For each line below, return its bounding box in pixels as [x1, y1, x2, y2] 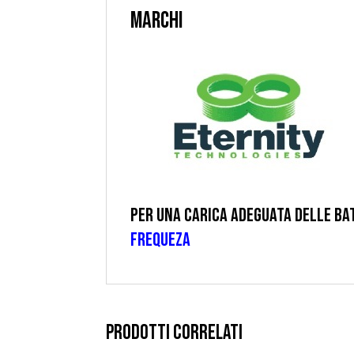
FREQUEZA [130, 228, 191, 251]
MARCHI [130, 7, 183, 35]
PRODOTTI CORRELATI [106, 321, 243, 345]
